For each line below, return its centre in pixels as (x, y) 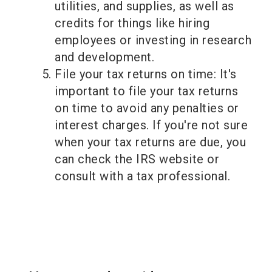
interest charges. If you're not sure (151, 125)
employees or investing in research (153, 40)
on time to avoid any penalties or (147, 108)
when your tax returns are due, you (150, 142)
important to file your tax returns (146, 91)
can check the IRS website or (137, 159)
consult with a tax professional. (142, 176)
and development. (104, 57)
